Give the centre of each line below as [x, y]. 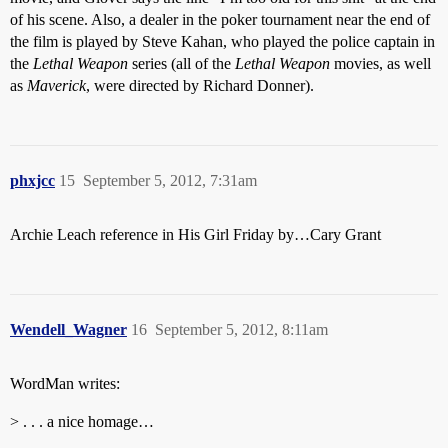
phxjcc [32, 181]
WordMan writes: [65, 384]
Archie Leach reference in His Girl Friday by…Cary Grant [195, 235]
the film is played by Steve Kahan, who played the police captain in [222, 42]
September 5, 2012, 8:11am [241, 330]
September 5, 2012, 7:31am [170, 181]
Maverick [56, 86]
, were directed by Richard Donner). [200, 86]
